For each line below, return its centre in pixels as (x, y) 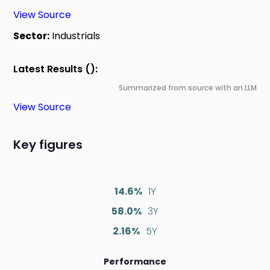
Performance (135, 262)
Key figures (48, 145)
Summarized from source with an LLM (187, 88)
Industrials (75, 36)
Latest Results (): (56, 69)
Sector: (32, 36)
